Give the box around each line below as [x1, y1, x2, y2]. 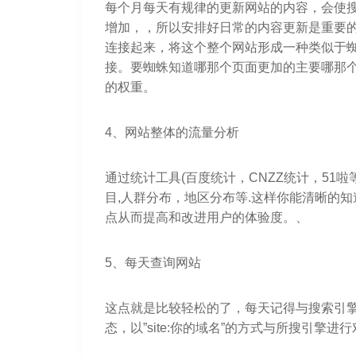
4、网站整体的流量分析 [104, 125, 239, 139]
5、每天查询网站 [104, 255, 201, 269]
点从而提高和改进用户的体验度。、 [104, 210, 308, 224]
